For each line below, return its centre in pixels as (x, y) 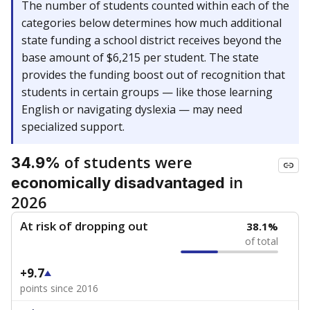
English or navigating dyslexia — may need (132, 109)
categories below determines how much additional (152, 23)
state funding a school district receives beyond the (152, 40)
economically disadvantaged (118, 183)
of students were (126, 162)
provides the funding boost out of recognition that (153, 75)
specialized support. (73, 127)
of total (262, 241)
